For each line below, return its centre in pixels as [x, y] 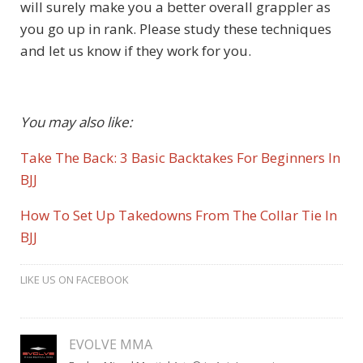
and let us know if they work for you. [136, 50]
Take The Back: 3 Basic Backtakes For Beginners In [180, 157]
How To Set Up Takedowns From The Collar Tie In [179, 215]
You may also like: [78, 122]
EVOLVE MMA [110, 344]
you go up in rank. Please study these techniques [176, 28]
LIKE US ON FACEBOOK [75, 279]
